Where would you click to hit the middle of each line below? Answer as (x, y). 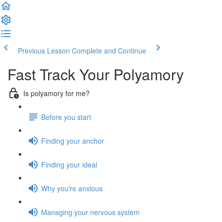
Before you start (66, 117)
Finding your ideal (69, 164)
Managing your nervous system (90, 212)
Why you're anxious (72, 188)
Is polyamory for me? (56, 93)
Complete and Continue (109, 51)
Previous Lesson (44, 51)
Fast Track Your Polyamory (96, 74)
